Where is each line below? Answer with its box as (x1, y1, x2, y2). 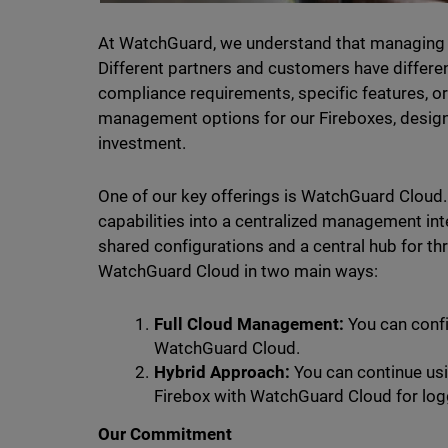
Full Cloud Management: (153, 314, 344, 334)
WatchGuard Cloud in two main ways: (97, 261, 379, 281)
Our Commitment (97, 424, 232, 444)
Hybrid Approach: (153, 362, 290, 382)
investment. (97, 133, 186, 153)
